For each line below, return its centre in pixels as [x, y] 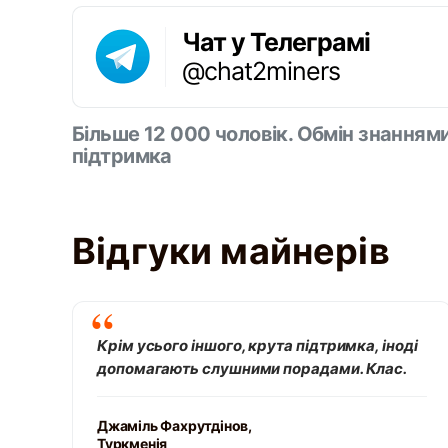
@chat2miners [261, 71]
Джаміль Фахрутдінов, [174, 425]
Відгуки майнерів [231, 251]
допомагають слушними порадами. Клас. [252, 368]
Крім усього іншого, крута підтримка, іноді [257, 345]
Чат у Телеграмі [276, 42]
